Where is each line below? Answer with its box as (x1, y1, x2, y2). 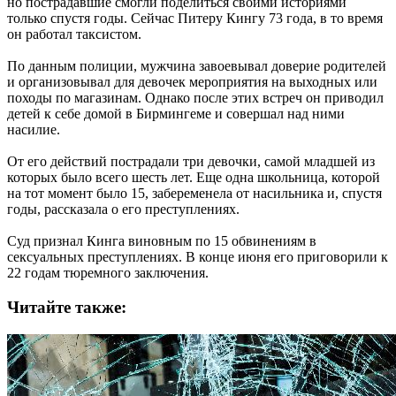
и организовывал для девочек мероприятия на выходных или (7, 74, 377, 90)
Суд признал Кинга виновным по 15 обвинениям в (7, 233, 316, 249)
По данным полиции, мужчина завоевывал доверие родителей (7, 58, 386, 74)
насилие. (7, 122, 60, 138)
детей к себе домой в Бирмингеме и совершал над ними (7, 106, 345, 122)
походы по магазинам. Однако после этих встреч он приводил (7, 90, 384, 106)
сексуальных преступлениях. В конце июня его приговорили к (7, 249, 388, 265)
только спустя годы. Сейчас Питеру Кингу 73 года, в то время (7, 11, 383, 27)
